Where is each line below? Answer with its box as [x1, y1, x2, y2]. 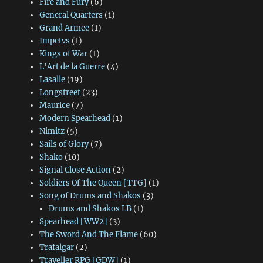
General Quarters [39, 9, 103, 20]
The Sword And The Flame [39, 229, 138, 240]
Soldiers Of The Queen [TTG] [39, 177, 147, 188]
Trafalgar [39, 242, 74, 252]
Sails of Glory [39, 139, 89, 149]
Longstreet [39, 87, 80, 97]
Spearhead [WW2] [39, 216, 107, 227]
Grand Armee [39, 22, 89, 33]
